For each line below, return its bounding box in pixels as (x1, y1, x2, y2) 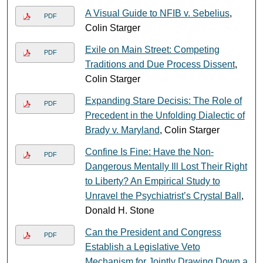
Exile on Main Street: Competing (85, 44, 220, 55)
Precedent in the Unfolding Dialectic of (85, 110, 245, 120)
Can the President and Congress (85, 227, 221, 237)
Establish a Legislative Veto (85, 241, 200, 252)
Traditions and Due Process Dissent (85, 59, 235, 69)
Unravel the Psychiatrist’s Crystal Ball (85, 190, 241, 201)
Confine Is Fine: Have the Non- (85, 146, 214, 157)
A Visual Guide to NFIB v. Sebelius (85, 8, 230, 18)
